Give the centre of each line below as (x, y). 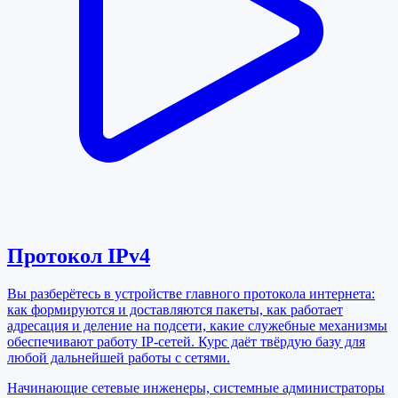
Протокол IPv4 (79, 255)
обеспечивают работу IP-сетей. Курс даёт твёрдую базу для (186, 341)
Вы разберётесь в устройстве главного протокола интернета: (191, 293)
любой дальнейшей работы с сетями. (119, 357)
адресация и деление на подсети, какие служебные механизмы (197, 325)
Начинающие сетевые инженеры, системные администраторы (196, 387)
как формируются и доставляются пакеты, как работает (175, 309)
